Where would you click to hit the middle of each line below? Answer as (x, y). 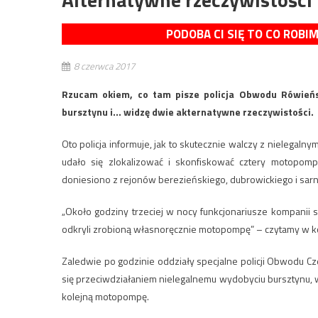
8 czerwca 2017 (104, 66)
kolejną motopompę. (105, 296)
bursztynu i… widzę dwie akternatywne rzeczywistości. (188, 112)
